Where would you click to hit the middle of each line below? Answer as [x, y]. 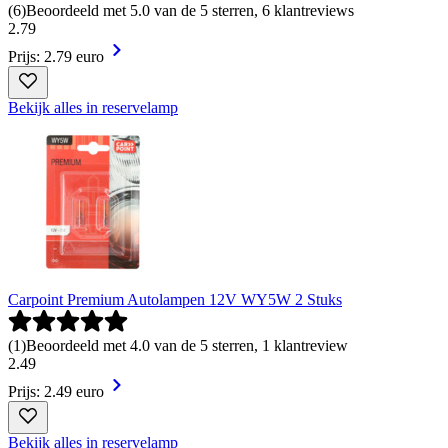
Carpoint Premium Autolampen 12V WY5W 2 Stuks [175, 299]
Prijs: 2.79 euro [56, 56]
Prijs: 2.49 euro [56, 391]
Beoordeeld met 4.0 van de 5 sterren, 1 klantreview [187, 345]
